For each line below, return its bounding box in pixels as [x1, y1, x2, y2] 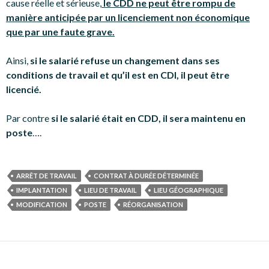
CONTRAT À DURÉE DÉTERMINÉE [94, 172, 199, 180]
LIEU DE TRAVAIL [84, 186, 137, 194]
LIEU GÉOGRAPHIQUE [154, 186, 223, 194]
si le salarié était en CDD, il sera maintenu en [51, 112, 246, 124]
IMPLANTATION [16, 186, 67, 194]
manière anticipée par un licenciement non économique [6, 11, 250, 23]
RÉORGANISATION [123, 201, 183, 208]
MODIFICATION [16, 201, 67, 208]
